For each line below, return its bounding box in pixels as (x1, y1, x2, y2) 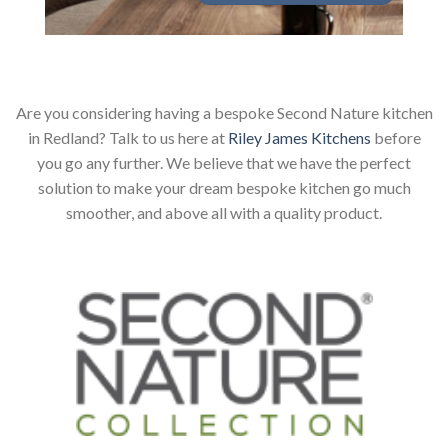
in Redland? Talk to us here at (27, 128, 228, 148)
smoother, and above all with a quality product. (66, 203, 382, 223)
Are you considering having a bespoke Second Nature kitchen (15, 103, 433, 123)
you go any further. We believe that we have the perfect (37, 153, 411, 173)
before (370, 128, 421, 148)
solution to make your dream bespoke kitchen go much (37, 178, 411, 198)
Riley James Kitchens (227, 128, 371, 148)
